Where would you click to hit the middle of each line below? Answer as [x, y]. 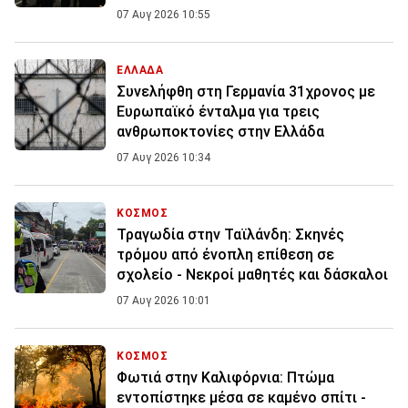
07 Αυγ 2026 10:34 [163, 158]
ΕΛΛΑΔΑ [140, 71]
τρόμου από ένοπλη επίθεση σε [225, 255]
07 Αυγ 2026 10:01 [163, 301]
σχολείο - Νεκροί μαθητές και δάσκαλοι [252, 275]
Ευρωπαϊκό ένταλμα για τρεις [218, 112]
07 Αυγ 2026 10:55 [163, 15]
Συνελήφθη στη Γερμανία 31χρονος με [246, 92]
